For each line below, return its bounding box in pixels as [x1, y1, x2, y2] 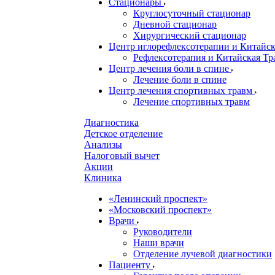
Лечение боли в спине [133, 74, 227, 85]
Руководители [133, 227, 192, 237]
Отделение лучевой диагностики [133, 249, 272, 259]
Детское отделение [84, 128, 163, 139]
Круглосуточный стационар [133, 8, 250, 18]
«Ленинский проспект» [109, 193, 207, 204]
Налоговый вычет [84, 150, 160, 161]
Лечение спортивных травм [133, 96, 250, 107]
